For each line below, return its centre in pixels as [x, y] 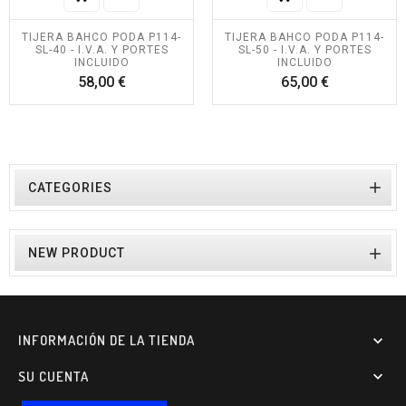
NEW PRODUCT [77, 252]
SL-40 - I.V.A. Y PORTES [101, 49]
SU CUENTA [53, 376]
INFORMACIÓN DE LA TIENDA [106, 340]
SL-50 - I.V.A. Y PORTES [304, 49]
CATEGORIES [70, 187]
